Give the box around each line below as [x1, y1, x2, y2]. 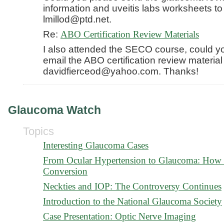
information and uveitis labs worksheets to [43, 3, 222, 13]
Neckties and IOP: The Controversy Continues [43, 181, 221, 191]
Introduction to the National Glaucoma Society [43, 196, 222, 206]
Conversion [43, 166, 87, 176]
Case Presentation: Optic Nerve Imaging [43, 211, 196, 221]
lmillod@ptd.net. [43, 14, 111, 24]
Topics [23, 125, 54, 137]
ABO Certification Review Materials [60, 29, 199, 39]
